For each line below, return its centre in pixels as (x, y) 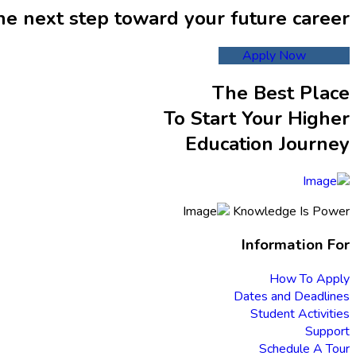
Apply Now (274, 55)
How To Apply (310, 279)
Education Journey (267, 143)
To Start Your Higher (257, 118)
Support (327, 332)
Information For (296, 245)
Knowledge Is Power (291, 211)
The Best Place (281, 93)
